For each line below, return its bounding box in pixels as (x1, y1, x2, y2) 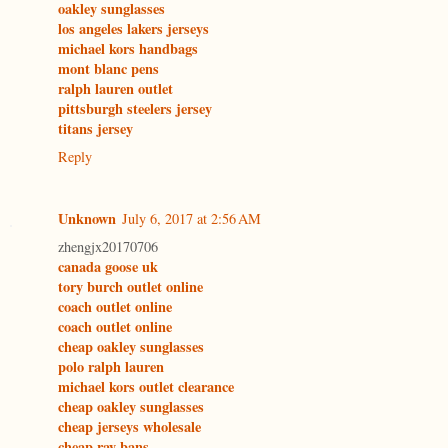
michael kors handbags (58, 38, 198, 60)
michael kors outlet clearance (58, 376, 234, 398)
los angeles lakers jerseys (58, 18, 209, 40)
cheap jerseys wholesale (58, 416, 201, 438)
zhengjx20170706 (58, 237, 158, 257)
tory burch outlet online (58, 276, 203, 298)
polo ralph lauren (58, 356, 164, 378)
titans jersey (58, 118, 133, 140)
